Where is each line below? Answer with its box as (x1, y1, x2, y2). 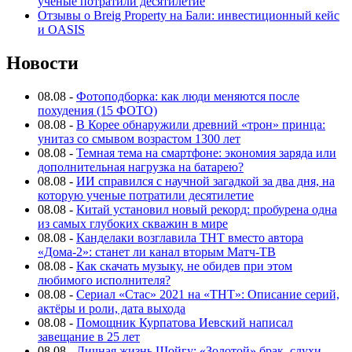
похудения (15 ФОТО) (38, 104, 157, 118)
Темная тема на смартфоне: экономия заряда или (76, 146, 336, 160)
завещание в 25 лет (38, 330, 140, 344)
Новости (6, 53, 79, 74)
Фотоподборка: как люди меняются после (76, 90, 299, 104)
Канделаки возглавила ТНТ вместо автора (76, 231, 303, 245)
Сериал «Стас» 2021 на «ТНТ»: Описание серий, (76, 288, 339, 302)
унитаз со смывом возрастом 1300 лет (38, 132, 240, 146)
